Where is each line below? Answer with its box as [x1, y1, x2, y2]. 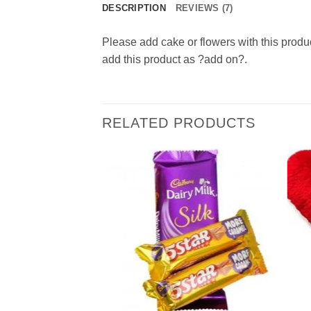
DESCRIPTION [102, 3, 166, 14]
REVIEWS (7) [175, 3, 233, 14]
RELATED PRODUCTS [102, 115, 255, 131]
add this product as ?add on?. [102, 53, 247, 66]
